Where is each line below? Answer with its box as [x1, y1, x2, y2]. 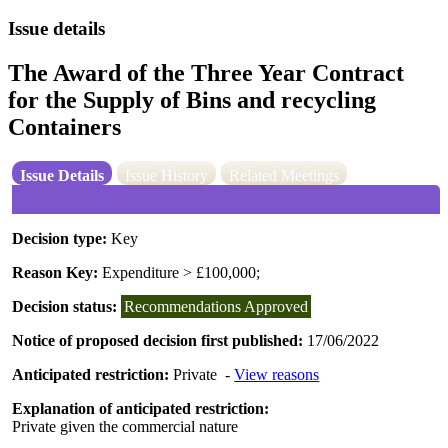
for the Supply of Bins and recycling [8, 86, 376, 113]
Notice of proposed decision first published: [12, 331, 308, 349]
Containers [8, 113, 121, 140]
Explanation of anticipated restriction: [12, 399, 270, 417]
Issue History [125, 166, 209, 184]
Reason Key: [12, 263, 99, 281]
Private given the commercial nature [12, 417, 239, 435]
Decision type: [12, 229, 112, 247]
